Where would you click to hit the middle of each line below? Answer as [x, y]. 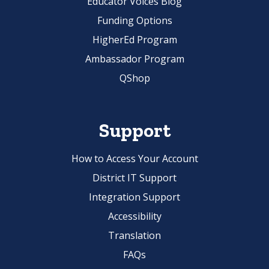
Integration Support [134, 197]
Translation [134, 236]
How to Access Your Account [134, 159]
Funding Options [134, 21]
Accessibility [134, 216]
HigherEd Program [134, 40]
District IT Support [134, 178]
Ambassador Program [134, 59]
